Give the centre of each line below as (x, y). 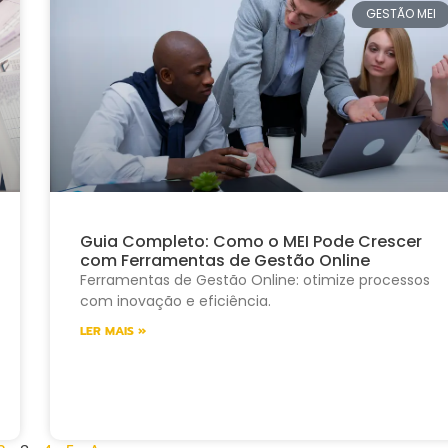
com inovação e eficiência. (175, 300)
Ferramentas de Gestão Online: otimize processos (254, 279)
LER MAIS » (112, 330)
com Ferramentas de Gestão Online (224, 260)
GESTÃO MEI (401, 14)
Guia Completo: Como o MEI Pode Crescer (250, 241)
